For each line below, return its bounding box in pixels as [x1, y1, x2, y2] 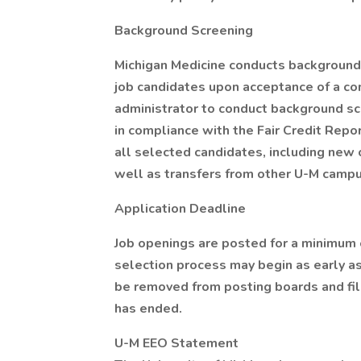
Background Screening [114, 22, 253, 39]
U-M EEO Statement [114, 334, 239, 352]
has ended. [114, 300, 182, 317]
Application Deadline [114, 200, 246, 218]
